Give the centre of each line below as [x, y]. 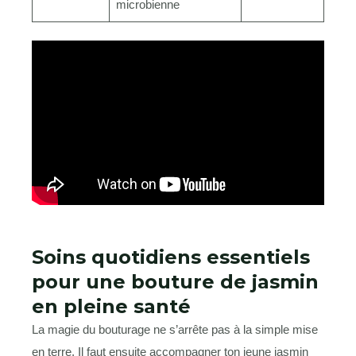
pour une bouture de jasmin [175, 281]
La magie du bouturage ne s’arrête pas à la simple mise [175, 329]
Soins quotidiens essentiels [171, 257]
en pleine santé [111, 306]
